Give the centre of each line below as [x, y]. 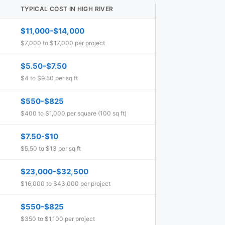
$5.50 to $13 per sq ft [51, 148]
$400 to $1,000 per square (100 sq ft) [74, 113]
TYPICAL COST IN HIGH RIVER [67, 9]
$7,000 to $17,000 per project [63, 43]
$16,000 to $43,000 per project [66, 184]
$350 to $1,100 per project [58, 219]
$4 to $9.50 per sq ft [49, 78]
